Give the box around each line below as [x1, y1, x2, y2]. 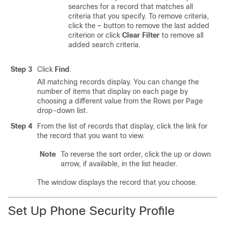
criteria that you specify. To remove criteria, [68, 12, 209, 20]
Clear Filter [122, 31, 160, 39]
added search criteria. [68, 41, 141, 49]
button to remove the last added [101, 22, 209, 30]
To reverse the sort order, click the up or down [61, 150, 211, 158]
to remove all [160, 31, 203, 39]
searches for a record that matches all [68, 3, 193, 11]
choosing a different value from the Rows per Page [37, 97, 203, 105]
